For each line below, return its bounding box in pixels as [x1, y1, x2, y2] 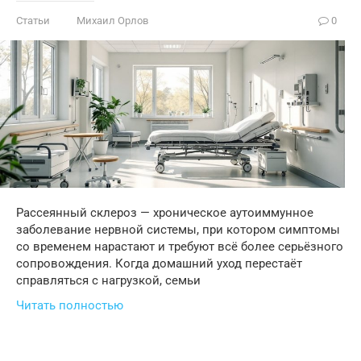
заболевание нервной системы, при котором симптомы [16, 222, 340, 238]
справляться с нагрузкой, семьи [16, 273, 201, 288]
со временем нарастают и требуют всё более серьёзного [16, 239, 343, 255]
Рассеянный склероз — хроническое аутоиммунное [16, 205, 313, 221]
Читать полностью [16, 298, 123, 313]
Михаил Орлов [77, 14, 148, 27]
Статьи [16, 14, 50, 27]
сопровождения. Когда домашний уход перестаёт [16, 256, 302, 272]
